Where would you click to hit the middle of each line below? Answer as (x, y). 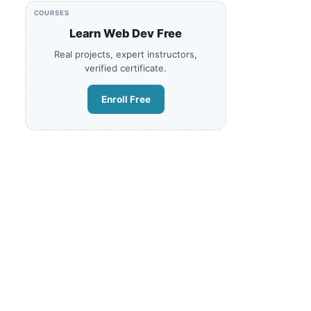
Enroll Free (126, 100)
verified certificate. (126, 68)
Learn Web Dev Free (126, 34)
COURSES (52, 13)
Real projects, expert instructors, (126, 54)
